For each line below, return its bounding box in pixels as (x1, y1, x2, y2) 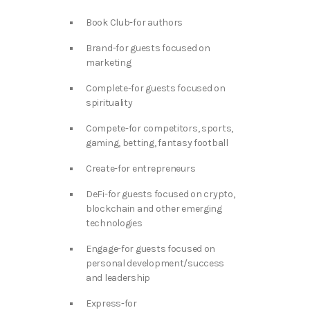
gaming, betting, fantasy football (86, 136, 228, 149)
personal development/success (86, 257, 225, 269)
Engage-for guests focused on (86, 242, 216, 255)
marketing (86, 56, 131, 69)
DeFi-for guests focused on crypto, (86, 188, 235, 200)
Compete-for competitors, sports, (86, 122, 234, 134)
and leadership (86, 271, 151, 284)
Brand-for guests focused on (86, 42, 210, 54)
